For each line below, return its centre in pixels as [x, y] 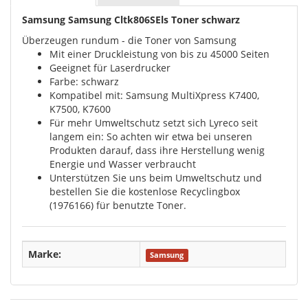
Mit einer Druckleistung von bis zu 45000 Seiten [159, 54]
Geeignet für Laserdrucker [110, 67]
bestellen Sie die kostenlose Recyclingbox [145, 191]
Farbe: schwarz [84, 81]
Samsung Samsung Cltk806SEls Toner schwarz [131, 19]
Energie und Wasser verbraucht [123, 164]
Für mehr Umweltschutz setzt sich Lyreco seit [154, 122]
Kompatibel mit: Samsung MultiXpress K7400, [154, 95]
